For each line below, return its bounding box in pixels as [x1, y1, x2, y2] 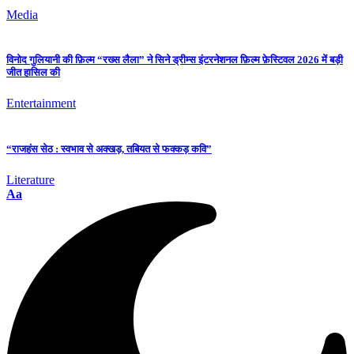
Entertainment [6, 96, 76, 111]
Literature [6, 172, 55, 186]
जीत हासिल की [6, 66, 60, 79]
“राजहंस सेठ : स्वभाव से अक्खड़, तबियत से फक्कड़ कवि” [6, 142, 212, 155]
